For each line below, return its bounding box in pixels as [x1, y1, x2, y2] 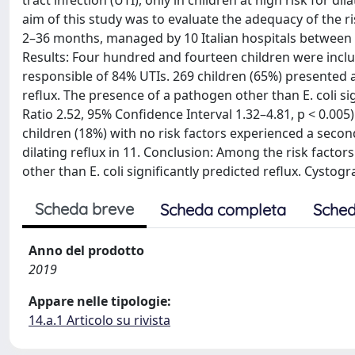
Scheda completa [160, 200, 286, 219]
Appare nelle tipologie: [29, 292, 171, 310]
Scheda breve [35, 199, 134, 219]
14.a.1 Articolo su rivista [29, 311, 170, 329]
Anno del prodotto [29, 242, 144, 259]
